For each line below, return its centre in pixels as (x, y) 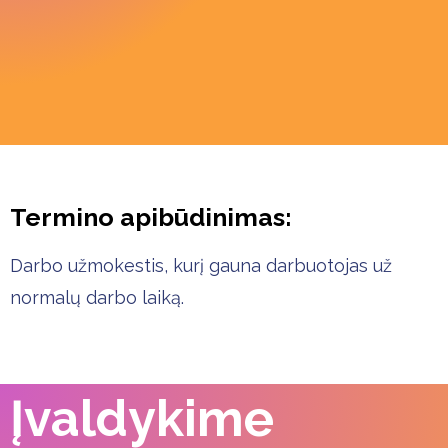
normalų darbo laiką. (97, 297)
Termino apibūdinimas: (151, 217)
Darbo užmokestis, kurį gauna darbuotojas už (201, 265)
